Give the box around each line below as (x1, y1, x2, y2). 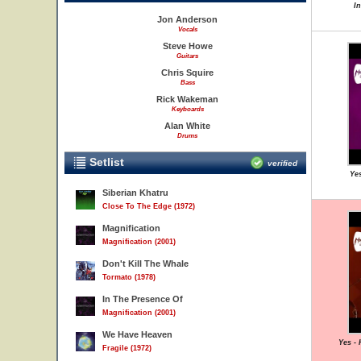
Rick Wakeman (156, 94, 218, 104)
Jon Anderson (157, 15, 218, 24)
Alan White (164, 121, 210, 131)
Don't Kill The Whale (102, 259, 189, 268)
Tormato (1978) (102, 273, 156, 281)
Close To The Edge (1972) (102, 202, 195, 210)
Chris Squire (161, 68, 214, 77)
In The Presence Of (102, 294, 183, 304)
